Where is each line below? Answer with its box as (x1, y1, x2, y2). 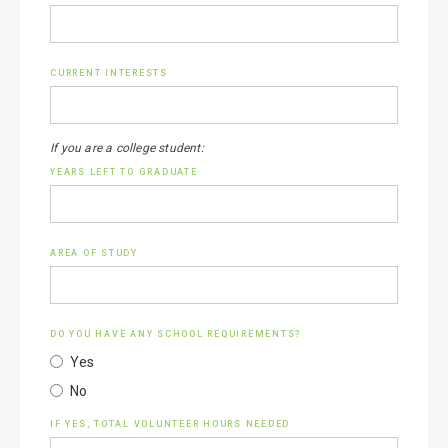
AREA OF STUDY (50, 248, 138, 258)
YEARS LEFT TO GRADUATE (50, 167, 198, 177)
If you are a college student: (50, 141, 204, 155)
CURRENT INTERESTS (50, 68, 168, 78)
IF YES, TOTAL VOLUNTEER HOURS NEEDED (50, 419, 290, 429)
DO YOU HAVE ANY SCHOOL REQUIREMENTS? (50, 329, 301, 339)
